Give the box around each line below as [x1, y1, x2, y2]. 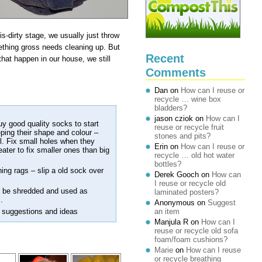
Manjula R [154, 218, 188, 226]
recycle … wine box [154, 95, 221, 104]
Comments [146, 65, 206, 79]
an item [154, 207, 180, 216]
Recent [146, 51, 184, 65]
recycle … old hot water [154, 151, 235, 160]
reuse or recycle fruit [154, 123, 224, 132]
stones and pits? [154, 132, 211, 140]
